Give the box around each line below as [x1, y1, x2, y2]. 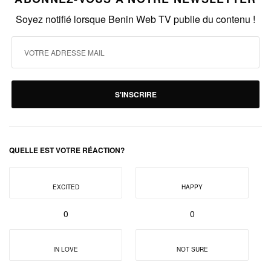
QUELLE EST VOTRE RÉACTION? [9, 144, 125, 155]
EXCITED [52, 182, 79, 191]
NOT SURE [176, 244, 208, 253]
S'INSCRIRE [114, 88, 157, 100]
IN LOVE [53, 244, 78, 253]
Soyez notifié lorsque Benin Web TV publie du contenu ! [15, 11, 256, 26]
